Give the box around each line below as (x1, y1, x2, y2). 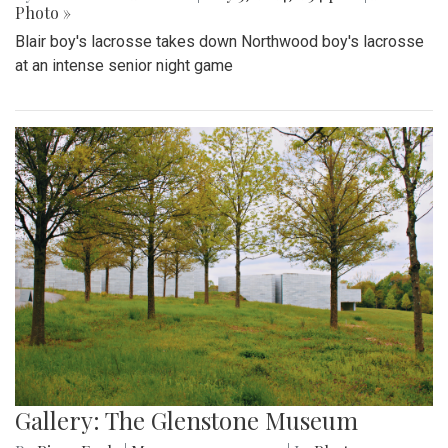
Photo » (15, 2, 71, 24)
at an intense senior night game (15, 56, 233, 76)
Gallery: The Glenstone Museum (15, 403, 358, 436)
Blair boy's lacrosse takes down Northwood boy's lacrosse (15, 32, 424, 52)
